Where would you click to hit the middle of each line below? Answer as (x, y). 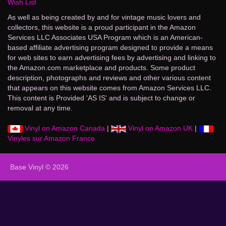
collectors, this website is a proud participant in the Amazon (102, 27)
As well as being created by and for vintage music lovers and (104, 17)
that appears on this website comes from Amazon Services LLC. (109, 88)
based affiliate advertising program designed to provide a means (110, 47)
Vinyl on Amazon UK (159, 128)
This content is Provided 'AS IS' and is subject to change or (101, 98)
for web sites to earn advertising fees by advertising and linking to (112, 57)
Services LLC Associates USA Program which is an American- (105, 37)
